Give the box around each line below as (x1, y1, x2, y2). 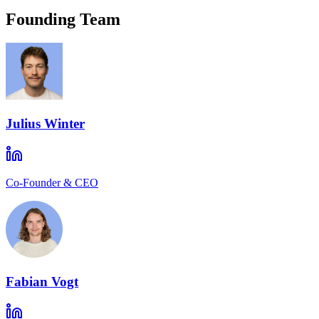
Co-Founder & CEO (6, 176, 98, 189)
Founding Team (6, 9, 120, 28)
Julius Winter (6, 116, 85, 132)
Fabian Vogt (6, 273, 78, 289)
